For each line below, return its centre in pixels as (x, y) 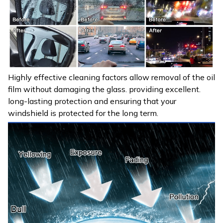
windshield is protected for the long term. (83, 113)
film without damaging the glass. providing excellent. (104, 89)
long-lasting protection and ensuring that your (92, 101)
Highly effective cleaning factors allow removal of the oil (111, 77)
